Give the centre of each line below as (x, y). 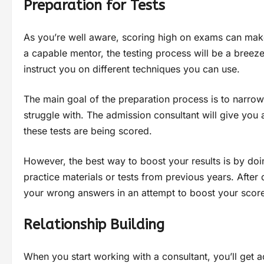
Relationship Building (94, 224)
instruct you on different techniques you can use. (132, 69)
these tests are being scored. (88, 131)
